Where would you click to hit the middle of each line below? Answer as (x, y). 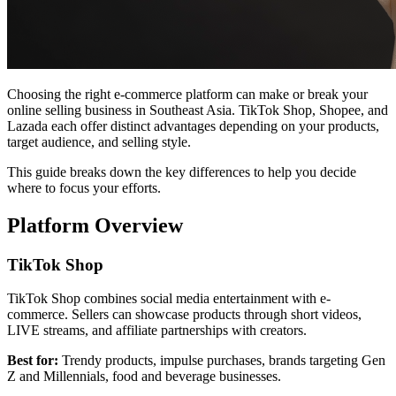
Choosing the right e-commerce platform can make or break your (187, 94)
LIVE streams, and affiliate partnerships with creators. (157, 331)
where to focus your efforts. (84, 187)
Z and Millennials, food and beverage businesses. (144, 377)
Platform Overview (95, 225)
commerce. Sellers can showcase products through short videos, (184, 315)
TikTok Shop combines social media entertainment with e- (169, 299)
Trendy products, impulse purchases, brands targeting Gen (222, 361)
